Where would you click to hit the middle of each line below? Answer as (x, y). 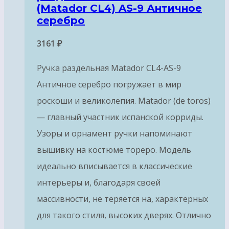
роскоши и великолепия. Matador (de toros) (124, 100)
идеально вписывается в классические (114, 166)
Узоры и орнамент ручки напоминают (114, 133)
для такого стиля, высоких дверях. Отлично (124, 215)
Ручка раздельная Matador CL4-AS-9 (109, 68)
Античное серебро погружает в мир (109, 84)
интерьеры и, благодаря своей (99, 182)
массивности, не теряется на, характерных (122, 199)
